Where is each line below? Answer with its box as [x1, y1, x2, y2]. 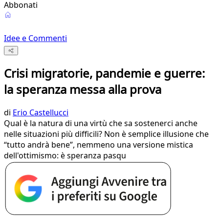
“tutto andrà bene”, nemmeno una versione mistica [4, 139, 193, 151]
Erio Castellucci [13, 107, 68, 118]
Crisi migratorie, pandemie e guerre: [4, 65, 205, 82]
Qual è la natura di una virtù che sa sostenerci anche [4, 118, 197, 129]
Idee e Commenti [4, 33, 67, 44]
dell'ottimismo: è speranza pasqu [4, 150, 126, 161]
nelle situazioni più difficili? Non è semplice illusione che [4, 129, 209, 140]
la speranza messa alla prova [4, 81, 161, 98]
